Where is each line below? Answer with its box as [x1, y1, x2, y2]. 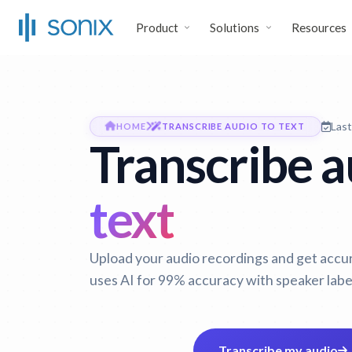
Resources [291, 20, 346, 35]
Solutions [210, 20, 260, 35]
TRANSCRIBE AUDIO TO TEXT [162, 121, 305, 131]
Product [136, 20, 178, 35]
